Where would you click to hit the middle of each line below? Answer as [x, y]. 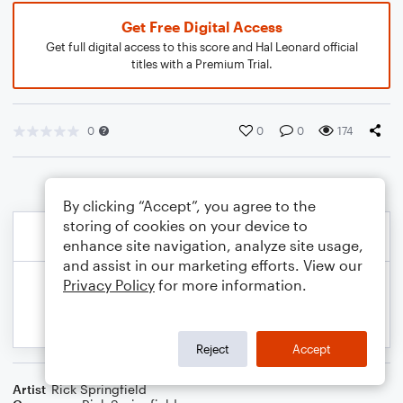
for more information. [231, 285]
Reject [213, 349]
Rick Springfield [99, 389]
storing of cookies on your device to [185, 225]
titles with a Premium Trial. [201, 64]
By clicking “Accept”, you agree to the [189, 206]
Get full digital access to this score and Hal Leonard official [201, 47]
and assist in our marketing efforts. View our [213, 265]
